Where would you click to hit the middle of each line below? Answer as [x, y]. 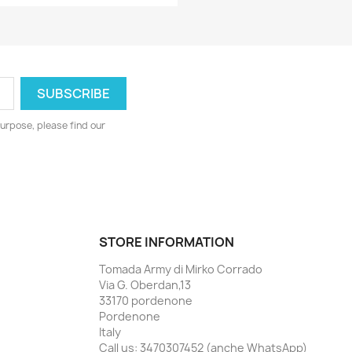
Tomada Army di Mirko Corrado [181, 269]
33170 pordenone [146, 301]
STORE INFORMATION [167, 242]
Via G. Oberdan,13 [145, 285]
